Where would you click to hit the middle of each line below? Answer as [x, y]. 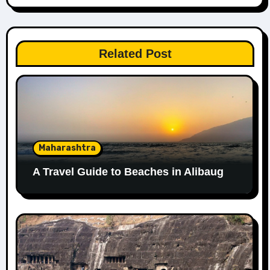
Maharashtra [67, 148]
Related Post [135, 53]
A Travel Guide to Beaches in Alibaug [128, 171]
